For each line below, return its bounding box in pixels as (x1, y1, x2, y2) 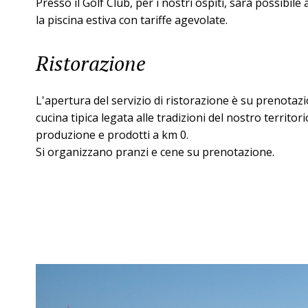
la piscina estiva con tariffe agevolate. (36, 12, 228, 27)
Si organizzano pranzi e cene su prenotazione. (36, 144, 274, 159)
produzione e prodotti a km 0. (36, 127, 188, 142)
